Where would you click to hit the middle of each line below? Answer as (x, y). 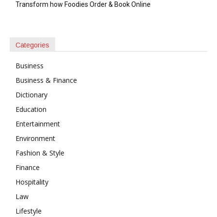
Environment (35, 138)
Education (31, 109)
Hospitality (32, 182)
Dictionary (31, 94)
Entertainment (38, 124)
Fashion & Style (40, 153)
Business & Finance (46, 80)
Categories (32, 45)
